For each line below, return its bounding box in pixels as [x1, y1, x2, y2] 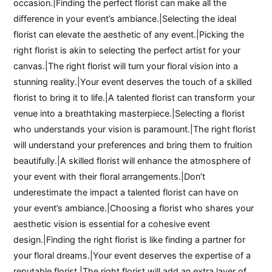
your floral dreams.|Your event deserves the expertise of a [13, 250, 251, 261]
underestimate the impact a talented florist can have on [13, 187, 239, 198]
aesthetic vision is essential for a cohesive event [13, 219, 211, 229]
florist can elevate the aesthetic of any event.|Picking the [13, 29, 245, 40]
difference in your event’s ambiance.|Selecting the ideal [13, 13, 237, 24]
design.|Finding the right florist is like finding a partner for [13, 234, 246, 245]
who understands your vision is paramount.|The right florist [13, 124, 256, 135]
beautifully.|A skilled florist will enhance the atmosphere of [13, 155, 251, 166]
